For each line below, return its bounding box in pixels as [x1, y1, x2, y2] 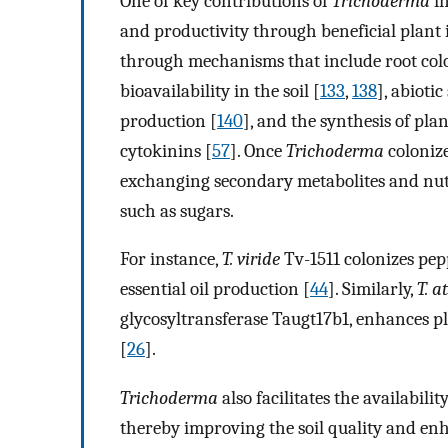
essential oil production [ [120, 278, 310, 301]
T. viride [222, 248, 280, 271]
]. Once [230, 139, 286, 162]
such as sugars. [120, 199, 234, 222]
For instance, [120, 248, 222, 271]
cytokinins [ [120, 139, 212, 162]
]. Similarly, [328, 278, 417, 301]
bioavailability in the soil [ [120, 79, 320, 102]
